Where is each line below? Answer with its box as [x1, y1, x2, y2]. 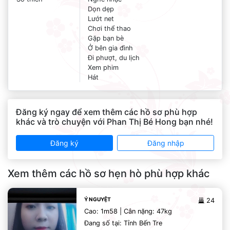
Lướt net [87, 15, 114, 23]
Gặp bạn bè [87, 34, 124, 42]
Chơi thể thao [87, 25, 131, 32]
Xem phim [87, 64, 119, 71]
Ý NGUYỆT [84, 196, 111, 202]
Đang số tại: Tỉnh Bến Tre [84, 219, 163, 227]
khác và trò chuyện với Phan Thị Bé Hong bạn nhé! [16, 117, 213, 127]
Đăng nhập [147, 139, 184, 147]
